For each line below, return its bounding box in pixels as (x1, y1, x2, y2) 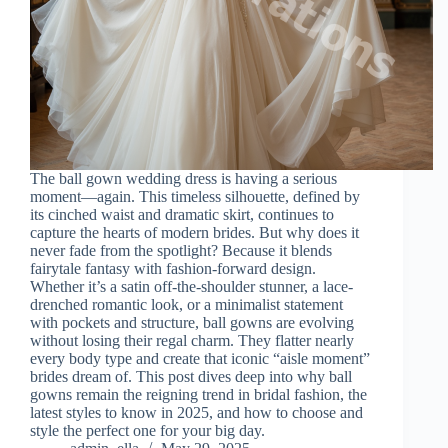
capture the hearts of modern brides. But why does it (30, 224, 359, 242)
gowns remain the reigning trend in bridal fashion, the (30, 386, 367, 404)
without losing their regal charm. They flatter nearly (30, 332, 354, 350)
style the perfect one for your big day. (30, 422, 265, 440)
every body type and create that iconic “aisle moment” (30, 350, 370, 368)
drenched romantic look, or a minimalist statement (30, 296, 343, 314)
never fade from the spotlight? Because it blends (30, 242, 332, 260)
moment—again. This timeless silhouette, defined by (30, 188, 360, 206)
